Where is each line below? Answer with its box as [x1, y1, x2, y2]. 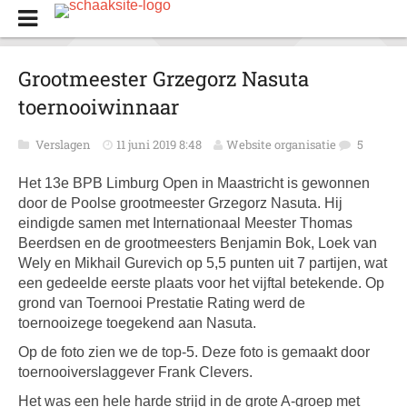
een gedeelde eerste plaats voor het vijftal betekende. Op [18, 275, 384, 291]
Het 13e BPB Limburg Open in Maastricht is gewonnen [18, 175, 370, 191]
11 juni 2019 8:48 [116, 136, 202, 153]
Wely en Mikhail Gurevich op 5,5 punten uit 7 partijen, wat [18, 255, 387, 271]
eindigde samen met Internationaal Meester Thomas [18, 215, 352, 231]
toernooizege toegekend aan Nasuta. [18, 315, 256, 331]
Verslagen [35, 136, 94, 153]
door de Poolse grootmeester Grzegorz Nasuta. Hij [18, 195, 342, 211]
